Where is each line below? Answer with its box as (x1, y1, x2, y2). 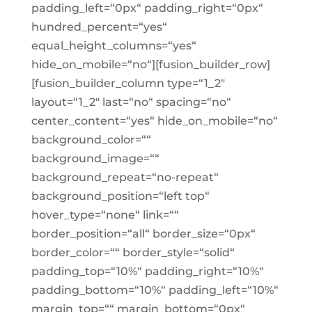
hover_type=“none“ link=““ (31, 208, 179, 221)
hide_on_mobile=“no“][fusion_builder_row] (31, 58, 270, 71)
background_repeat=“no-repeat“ (31, 171, 219, 184)
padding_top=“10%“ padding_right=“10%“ (31, 265, 264, 278)
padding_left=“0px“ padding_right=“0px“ (31, 1, 263, 15)
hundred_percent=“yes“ (31, 20, 167, 33)
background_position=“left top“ (31, 189, 210, 203)
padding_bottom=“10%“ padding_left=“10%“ (31, 283, 279, 297)
